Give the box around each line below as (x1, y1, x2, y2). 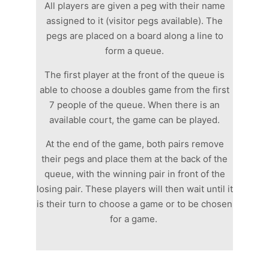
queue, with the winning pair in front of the (44, 168, 225, 180)
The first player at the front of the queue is (44, 69, 225, 80)
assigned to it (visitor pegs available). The (46, 15, 223, 26)
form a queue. (105, 45, 164, 56)
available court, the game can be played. (49, 114, 220, 125)
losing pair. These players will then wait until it (36, 183, 233, 195)
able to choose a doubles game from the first (40, 84, 229, 95)
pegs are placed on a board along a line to (46, 30, 223, 41)
